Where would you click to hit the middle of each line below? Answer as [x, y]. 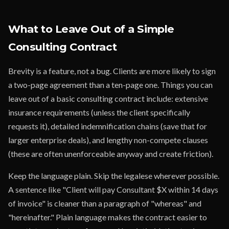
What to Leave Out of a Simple [91, 29]
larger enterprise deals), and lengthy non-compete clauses [108, 140]
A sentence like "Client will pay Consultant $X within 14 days [113, 189]
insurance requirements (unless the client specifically [99, 112]
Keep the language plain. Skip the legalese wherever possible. [114, 176]
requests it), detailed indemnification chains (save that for [108, 126]
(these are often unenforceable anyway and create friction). [111, 154]
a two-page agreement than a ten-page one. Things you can [110, 85]
